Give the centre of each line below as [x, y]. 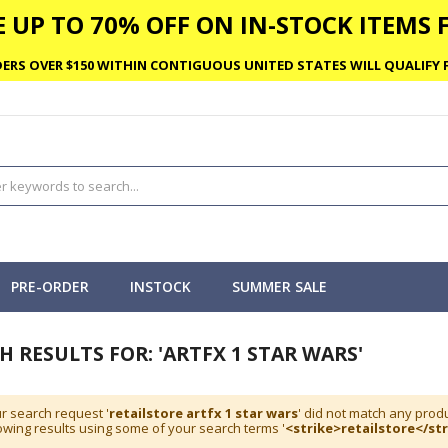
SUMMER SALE [279, 286]
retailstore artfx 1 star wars [203, 413]
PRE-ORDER [50, 286]
